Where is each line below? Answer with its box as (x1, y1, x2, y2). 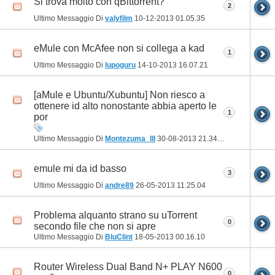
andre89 (105, 180, 134, 190)
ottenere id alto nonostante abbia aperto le (34, 100, 217, 111)
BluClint (105, 232, 133, 241)
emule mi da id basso (34, 163, 126, 174)
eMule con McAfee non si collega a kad (34, 42, 204, 53)
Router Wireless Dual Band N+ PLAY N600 (34, 261, 222, 273)
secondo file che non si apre (34, 220, 156, 231)
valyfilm (105, 14, 133, 23)
